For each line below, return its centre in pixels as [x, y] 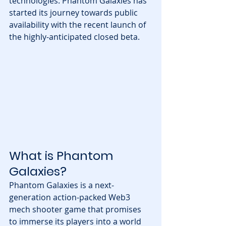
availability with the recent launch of [78, 25]
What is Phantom [63, 155]
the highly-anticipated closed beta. [74, 37]
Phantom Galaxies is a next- [62, 185]
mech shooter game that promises [76, 209]
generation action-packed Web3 [71, 197]
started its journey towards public [74, 13]
